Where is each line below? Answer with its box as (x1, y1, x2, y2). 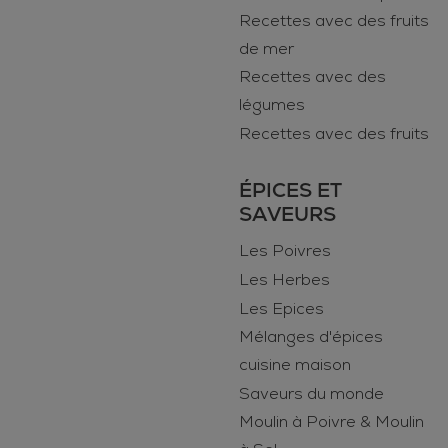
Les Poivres (239, 241, 331, 262)
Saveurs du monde (239, 384, 384, 405)
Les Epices (239, 299, 324, 320)
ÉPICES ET (239, 177, 342, 204)
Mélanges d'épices (239, 327, 383, 348)
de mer (239, 39, 294, 60)
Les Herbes (239, 270, 330, 291)
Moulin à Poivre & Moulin (239, 412, 424, 433)
